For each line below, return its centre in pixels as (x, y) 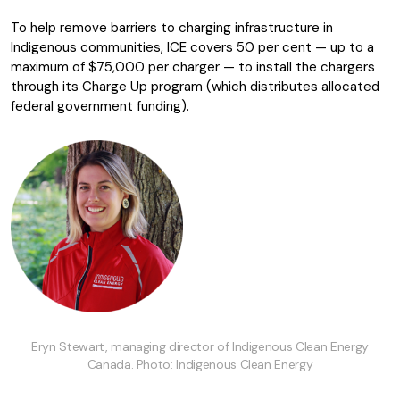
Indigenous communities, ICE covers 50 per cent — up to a (192, 47)
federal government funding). (102, 106)
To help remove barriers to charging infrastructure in (172, 28)
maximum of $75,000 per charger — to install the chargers (193, 67)
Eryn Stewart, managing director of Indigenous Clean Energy (200, 346)
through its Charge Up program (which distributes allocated (195, 87)
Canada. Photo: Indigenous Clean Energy (200, 364)
